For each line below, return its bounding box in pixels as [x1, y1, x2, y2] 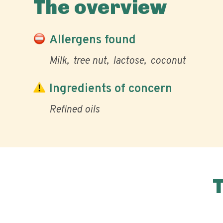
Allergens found [49, 32, 136, 48]
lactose [113, 55, 144, 68]
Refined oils [49, 104, 100, 116]
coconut [150, 55, 186, 68]
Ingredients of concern [49, 81, 172, 97]
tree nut [73, 55, 107, 68]
